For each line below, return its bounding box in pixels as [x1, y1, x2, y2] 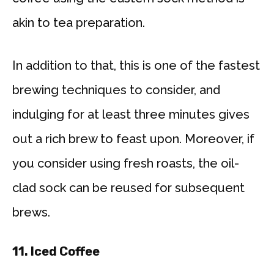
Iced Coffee [31, 244, 100, 259]
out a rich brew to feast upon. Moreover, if [12, 131, 254, 147]
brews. [12, 205, 50, 220]
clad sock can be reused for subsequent [12, 180, 245, 196]
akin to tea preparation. [12, 15, 145, 31]
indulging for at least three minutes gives [12, 107, 250, 122]
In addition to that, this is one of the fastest [12, 58, 260, 73]
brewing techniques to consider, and [12, 83, 220, 98]
